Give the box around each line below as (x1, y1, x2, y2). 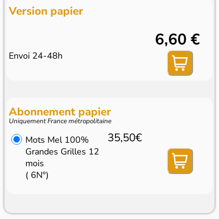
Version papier (9, 3, 84, 19)
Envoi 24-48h (9, 49, 63, 62)
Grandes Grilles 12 (25, 145, 99, 157)
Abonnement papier (9, 104, 111, 119)
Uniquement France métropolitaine (9, 116, 112, 126)
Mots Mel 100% (25, 133, 89, 146)
